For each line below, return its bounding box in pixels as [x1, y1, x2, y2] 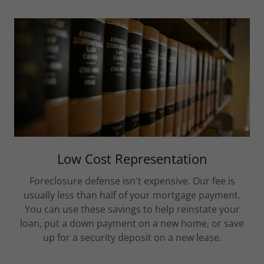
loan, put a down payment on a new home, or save [20, 216, 244, 230]
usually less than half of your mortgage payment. [24, 188, 240, 202]
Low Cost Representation [57, 149, 207, 167]
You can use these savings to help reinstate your [24, 202, 240, 216]
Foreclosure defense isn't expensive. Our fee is [29, 174, 235, 187]
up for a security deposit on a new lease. [42, 230, 222, 244]
